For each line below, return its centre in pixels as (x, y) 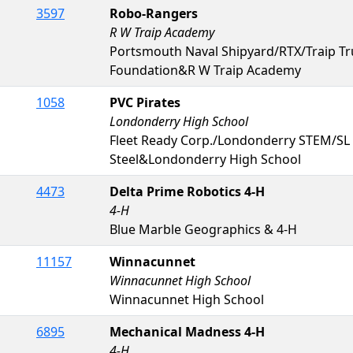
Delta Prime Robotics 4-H (187, 191)
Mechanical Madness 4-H (187, 331)
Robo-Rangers (154, 13)
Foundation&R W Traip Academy (205, 70)
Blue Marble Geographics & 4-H (203, 229)
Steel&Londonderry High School (205, 159)
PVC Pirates (145, 102)
